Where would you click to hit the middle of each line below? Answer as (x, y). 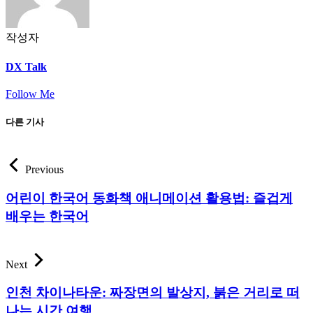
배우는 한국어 (47, 216)
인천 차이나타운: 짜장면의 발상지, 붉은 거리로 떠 (153, 293)
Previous (44, 170)
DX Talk (26, 66)
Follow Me (30, 94)
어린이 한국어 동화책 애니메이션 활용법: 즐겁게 (149, 198)
